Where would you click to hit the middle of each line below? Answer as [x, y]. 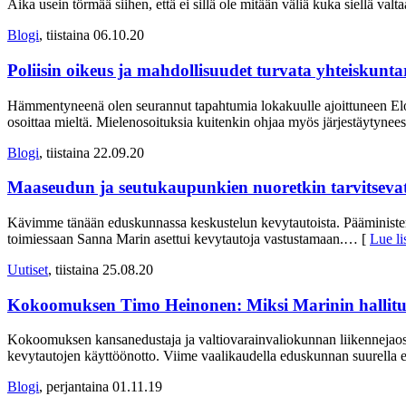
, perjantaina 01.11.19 [101, 387]
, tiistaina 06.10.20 [92, 35]
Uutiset [28, 270]
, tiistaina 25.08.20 [101, 270]
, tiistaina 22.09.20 [92, 152]
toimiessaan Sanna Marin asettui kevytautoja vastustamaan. [175, 239]
